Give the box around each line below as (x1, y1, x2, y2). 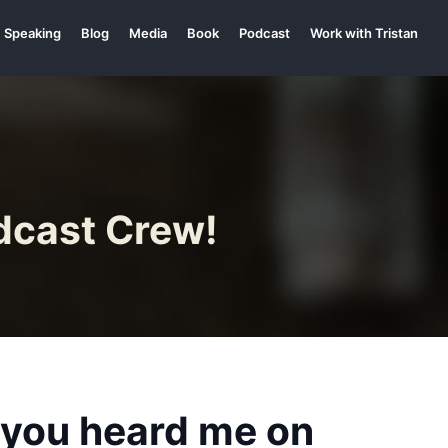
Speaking (4, 25, 61, 41)
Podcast (239, 25, 290, 41)
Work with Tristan (310, 25, 418, 41)
